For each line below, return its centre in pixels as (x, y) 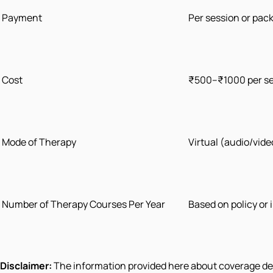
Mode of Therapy (39, 142)
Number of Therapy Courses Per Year (83, 204)
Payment (22, 18)
